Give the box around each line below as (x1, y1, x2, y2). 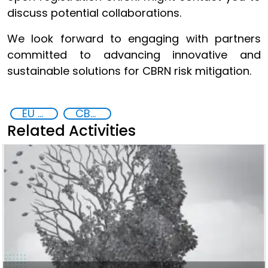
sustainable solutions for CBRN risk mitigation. (7, 63, 251, 78)
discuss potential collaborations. (7, 5, 181, 20)
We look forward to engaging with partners (7, 31, 261, 46)
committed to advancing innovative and (7, 47, 261, 62)
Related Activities (7, 120, 136, 141)
